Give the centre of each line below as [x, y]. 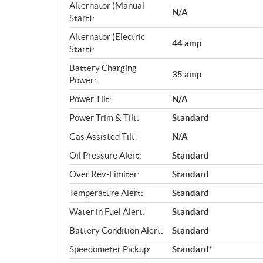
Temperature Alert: [106, 193]
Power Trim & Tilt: [104, 118]
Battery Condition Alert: [116, 230]
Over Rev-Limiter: [104, 174]
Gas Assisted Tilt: [103, 136]
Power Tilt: [90, 99]
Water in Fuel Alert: [107, 212]
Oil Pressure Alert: [105, 155]
